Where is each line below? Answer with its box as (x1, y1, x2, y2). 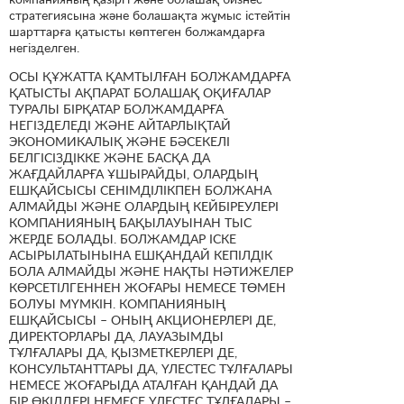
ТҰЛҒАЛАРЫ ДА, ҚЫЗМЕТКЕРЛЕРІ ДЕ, (9, 344, 237, 360)
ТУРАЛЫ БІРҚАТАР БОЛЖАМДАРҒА (9, 100, 224, 116)
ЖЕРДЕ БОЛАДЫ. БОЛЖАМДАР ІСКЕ (9, 230, 236, 246)
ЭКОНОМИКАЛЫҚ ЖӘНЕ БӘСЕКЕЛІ (9, 133, 230, 149)
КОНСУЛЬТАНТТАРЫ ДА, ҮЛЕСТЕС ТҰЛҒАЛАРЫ (9, 360, 293, 376)
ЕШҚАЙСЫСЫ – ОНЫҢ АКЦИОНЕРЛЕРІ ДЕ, (9, 311, 276, 327)
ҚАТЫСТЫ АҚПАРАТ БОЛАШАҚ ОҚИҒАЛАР (9, 84, 271, 100)
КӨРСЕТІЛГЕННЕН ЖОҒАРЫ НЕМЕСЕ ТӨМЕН (9, 279, 286, 295)
